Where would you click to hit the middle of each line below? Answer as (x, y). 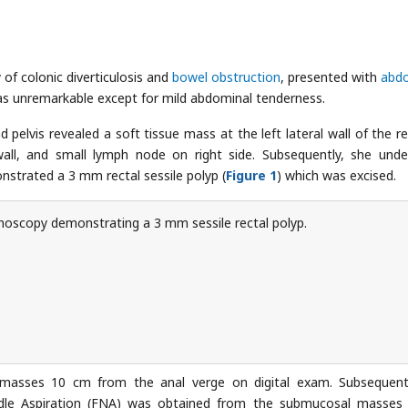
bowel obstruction (226, 77)
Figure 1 (251, 175)
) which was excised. (337, 175)
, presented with (331, 77)
